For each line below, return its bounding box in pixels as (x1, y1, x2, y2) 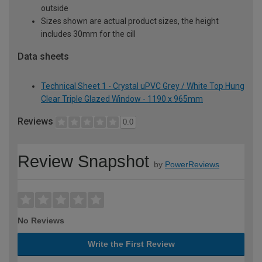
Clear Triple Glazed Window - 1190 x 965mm (41, 94, 203, 104)
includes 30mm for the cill (41, 29, 136, 39)
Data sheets (18, 50, 69, 62)
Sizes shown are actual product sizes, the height (41, 16, 219, 26)
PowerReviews (165, 160, 219, 170)
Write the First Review (87, 239, 175, 249)
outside (41, 3, 68, 13)
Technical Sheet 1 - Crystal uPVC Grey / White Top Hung (41, 81, 244, 91)
